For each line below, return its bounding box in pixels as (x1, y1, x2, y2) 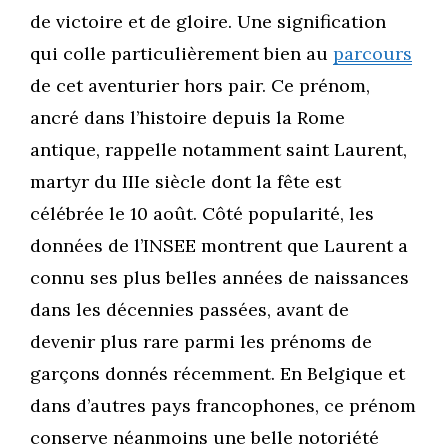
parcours (333, 42, 412, 66)
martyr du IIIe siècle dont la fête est (30, 170, 341, 194)
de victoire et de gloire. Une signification (30, 10, 386, 34)
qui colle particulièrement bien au (30, 42, 333, 66)
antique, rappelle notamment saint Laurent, (30, 138, 407, 162)
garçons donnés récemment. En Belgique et (30, 362, 405, 386)
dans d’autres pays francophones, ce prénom (30, 394, 416, 418)
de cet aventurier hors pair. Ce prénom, (30, 74, 370, 98)
